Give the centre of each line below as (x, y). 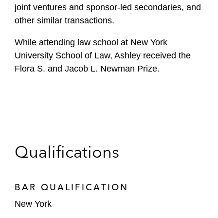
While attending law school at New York (91, 42)
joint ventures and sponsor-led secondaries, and (108, 7)
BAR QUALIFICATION (72, 187)
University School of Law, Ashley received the (103, 55)
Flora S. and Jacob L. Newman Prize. (87, 69)
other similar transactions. (64, 20)
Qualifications (67, 152)
